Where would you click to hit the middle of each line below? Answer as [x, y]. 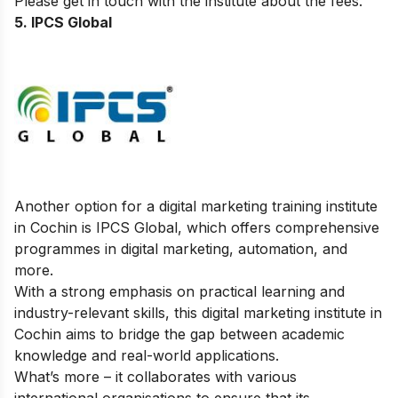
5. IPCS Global [63, 23]
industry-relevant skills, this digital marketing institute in [198, 313]
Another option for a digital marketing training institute [196, 207]
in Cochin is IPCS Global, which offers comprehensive [197, 228]
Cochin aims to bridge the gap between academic [179, 334]
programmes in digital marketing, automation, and [181, 249]
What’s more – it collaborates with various [155, 377]
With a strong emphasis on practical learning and [179, 292]
